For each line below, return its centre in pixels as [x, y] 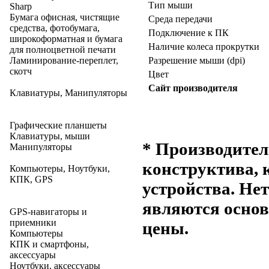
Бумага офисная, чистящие [65, 17]
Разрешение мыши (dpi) [197, 60]
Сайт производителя [193, 88]
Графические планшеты [58, 125]
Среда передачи [180, 19]
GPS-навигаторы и [48, 212]
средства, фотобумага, [55, 28]
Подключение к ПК [189, 33]
